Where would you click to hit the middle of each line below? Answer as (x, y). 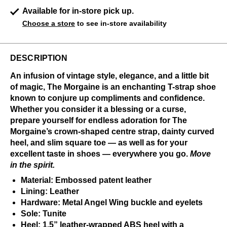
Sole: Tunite (44, 214)
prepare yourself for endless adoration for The (99, 120)
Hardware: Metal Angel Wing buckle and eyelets (112, 202)
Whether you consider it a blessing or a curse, (98, 109)
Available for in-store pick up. (78, 11)
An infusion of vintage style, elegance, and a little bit (109, 76)
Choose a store (49, 23)
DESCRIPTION (39, 58)
